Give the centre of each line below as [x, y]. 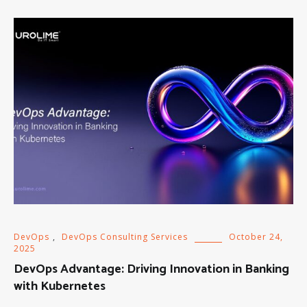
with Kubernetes [60, 286]
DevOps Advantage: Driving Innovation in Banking [151, 269]
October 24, [256, 236]
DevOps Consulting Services [125, 236]
